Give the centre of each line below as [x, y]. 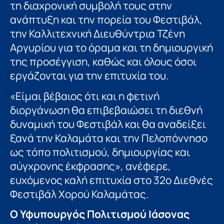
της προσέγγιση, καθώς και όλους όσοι [103, 62]
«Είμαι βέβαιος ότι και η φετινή [85, 96]
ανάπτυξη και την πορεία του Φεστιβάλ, [106, 20]
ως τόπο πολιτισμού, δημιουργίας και [100, 152]
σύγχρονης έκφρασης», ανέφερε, [90, 166]
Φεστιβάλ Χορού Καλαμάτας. [79, 194]
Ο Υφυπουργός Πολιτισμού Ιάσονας [100, 214]
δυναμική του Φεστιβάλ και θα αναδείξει [108, 124]
